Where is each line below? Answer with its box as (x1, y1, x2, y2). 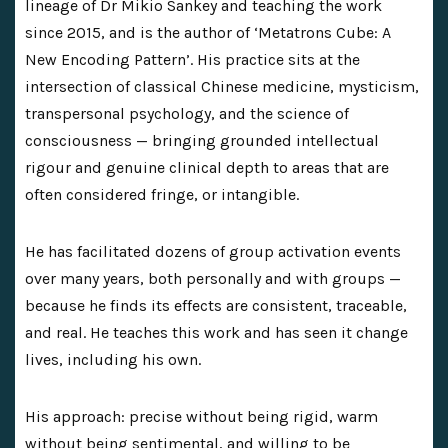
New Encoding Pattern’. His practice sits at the (25, 49, 360, 69)
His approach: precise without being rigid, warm (25, 406, 378, 426)
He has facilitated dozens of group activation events (25, 241, 401, 261)
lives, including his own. (25, 349, 201, 369)
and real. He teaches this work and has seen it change (25, 322, 408, 342)
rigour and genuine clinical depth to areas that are (25, 157, 389, 177)
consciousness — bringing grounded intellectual (25, 130, 379, 150)
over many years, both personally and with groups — (25, 268, 401, 288)
